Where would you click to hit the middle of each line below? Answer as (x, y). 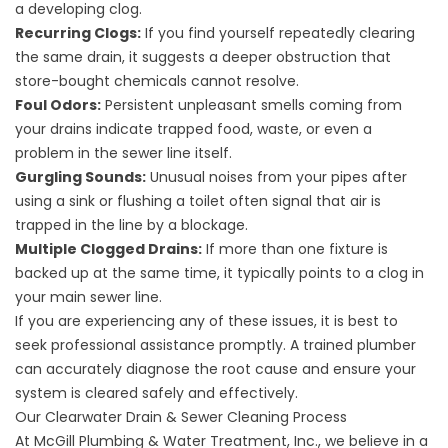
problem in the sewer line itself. (123, 152)
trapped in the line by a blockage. (131, 224)
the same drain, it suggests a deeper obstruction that (203, 56)
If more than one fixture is (295, 248)
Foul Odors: (58, 104)
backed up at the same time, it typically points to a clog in (219, 272)
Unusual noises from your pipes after (276, 176)
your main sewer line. (88, 296)
